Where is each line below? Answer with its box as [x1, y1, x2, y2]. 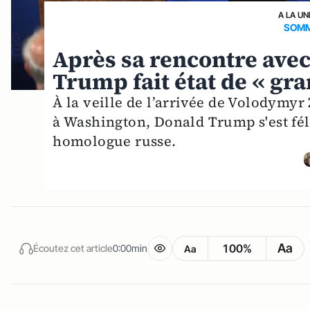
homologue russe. [53, 131, 176, 152]
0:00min [113, 241, 147, 254]
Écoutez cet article [33, 241, 113, 254]
